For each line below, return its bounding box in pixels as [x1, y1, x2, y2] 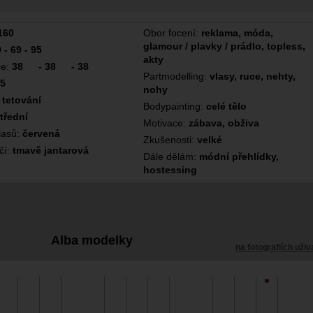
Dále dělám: [143, 151, 199, 162]
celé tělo [205, 101, 247, 112]
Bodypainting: [143, 101, 206, 112]
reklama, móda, [201, 27, 273, 38]
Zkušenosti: [143, 134, 197, 145]
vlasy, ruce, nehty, [209, 71, 296, 82]
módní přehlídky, [198, 151, 279, 162]
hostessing [143, 164, 197, 175]
